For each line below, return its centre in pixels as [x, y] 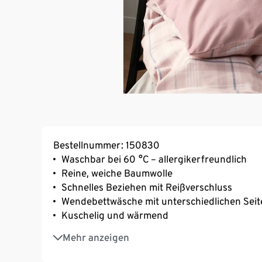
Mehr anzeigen [96, 237]
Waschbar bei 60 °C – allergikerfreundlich [154, 159]
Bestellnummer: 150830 [106, 145]
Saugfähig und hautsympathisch [134, 231]
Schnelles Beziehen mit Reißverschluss [147, 187]
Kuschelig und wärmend [115, 215]
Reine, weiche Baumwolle [117, 173]
